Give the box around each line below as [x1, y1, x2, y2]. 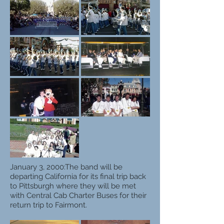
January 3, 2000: [10, 162, 65, 171]
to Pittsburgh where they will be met [10, 181, 136, 190]
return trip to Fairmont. [10, 200, 87, 209]
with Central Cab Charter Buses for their [10, 190, 146, 200]
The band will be [65, 162, 122, 171]
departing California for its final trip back [10, 171, 146, 181]
